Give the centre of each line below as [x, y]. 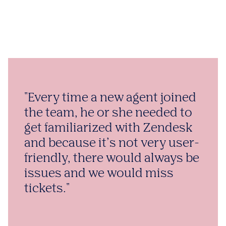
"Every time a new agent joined [110, 98]
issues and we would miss [99, 174]
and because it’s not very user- [112, 143]
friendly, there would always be [112, 158]
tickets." [47, 189]
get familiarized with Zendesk [108, 128]
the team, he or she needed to [108, 113]
